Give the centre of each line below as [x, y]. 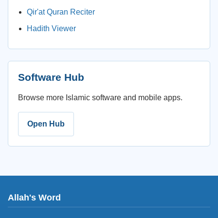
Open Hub [46, 124]
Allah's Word [34, 198]
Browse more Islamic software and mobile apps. [100, 98]
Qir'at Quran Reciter [61, 12]
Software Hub [51, 77]
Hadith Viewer [51, 28]
